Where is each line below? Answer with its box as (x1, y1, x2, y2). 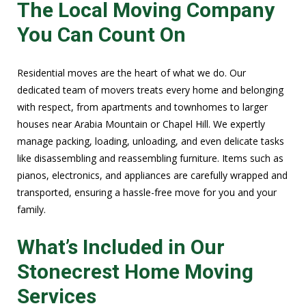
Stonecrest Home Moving (17, 259, 253, 283)
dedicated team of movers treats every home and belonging (17, 83, 283, 96)
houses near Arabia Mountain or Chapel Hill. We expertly (17, 117, 265, 130)
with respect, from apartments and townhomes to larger (17, 100, 268, 113)
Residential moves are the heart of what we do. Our (17, 66, 246, 79)
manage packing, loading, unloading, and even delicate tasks (17, 135, 284, 148)
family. (17, 203, 46, 216)
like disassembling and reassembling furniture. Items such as (17, 152, 283, 165)
